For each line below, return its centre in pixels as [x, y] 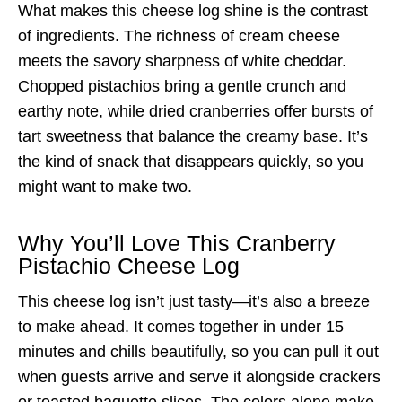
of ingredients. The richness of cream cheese [179, 35]
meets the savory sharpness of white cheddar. [182, 61]
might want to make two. [105, 186]
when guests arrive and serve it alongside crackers [199, 376]
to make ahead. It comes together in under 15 [181, 326]
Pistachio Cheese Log [129, 266]
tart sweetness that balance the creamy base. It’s [193, 136]
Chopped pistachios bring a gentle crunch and [182, 86]
